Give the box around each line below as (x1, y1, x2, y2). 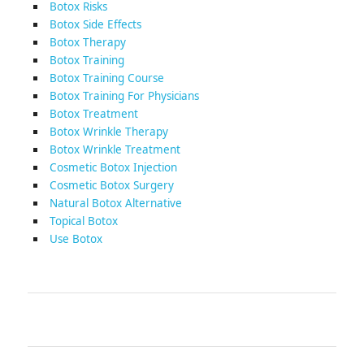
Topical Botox (49, 214, 118, 228)
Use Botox (49, 232, 102, 246)
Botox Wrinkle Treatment (49, 142, 180, 157)
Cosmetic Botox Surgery (49, 178, 174, 193)
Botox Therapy (49, 35, 126, 50)
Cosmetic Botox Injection (49, 160, 177, 175)
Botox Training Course (49, 71, 164, 85)
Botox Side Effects (49, 17, 141, 32)
